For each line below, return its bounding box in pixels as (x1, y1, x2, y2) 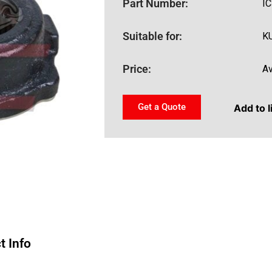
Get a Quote (138, 101, 186, 112)
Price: (123, 63, 151, 75)
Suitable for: (123, 30, 182, 42)
